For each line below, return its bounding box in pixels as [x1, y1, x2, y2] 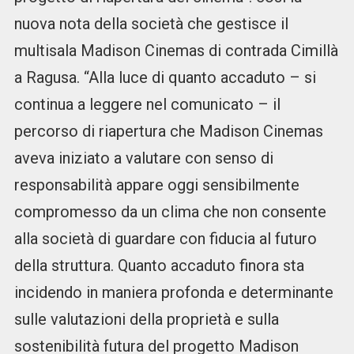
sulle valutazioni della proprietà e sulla [13, 310, 279, 330]
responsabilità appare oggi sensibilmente [13, 175, 299, 195]
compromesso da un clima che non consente [13, 202, 326, 222]
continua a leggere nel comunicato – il [13, 95, 281, 115]
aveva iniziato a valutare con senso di [13, 149, 273, 168]
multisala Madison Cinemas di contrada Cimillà [13, 41, 338, 61]
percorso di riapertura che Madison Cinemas [13, 122, 323, 141]
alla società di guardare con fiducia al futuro [13, 229, 317, 249]
